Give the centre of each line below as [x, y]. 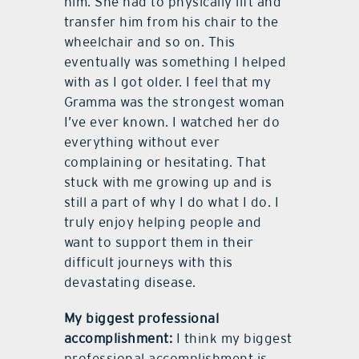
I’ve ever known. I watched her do [172, 122]
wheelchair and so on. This [149, 42]
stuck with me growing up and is [168, 182]
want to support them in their [159, 242]
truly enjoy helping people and [163, 222]
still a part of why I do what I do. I [171, 202]
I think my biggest [232, 339]
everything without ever [142, 142]
